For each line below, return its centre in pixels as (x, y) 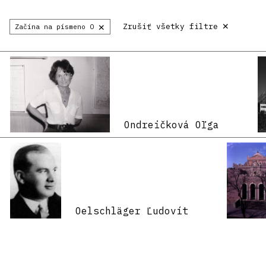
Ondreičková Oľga (172, 124)
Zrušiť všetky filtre (171, 26)
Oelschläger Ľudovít (132, 210)
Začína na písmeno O (54, 26)
